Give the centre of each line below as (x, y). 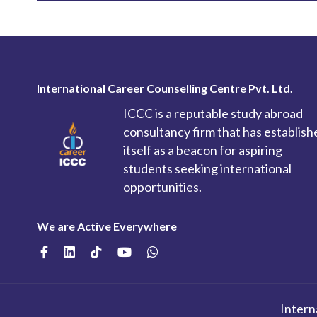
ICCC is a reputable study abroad (213, 113)
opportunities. (162, 187)
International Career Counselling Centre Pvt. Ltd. (165, 88)
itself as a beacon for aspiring (203, 150)
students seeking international (207, 168)
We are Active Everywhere (107, 226)
